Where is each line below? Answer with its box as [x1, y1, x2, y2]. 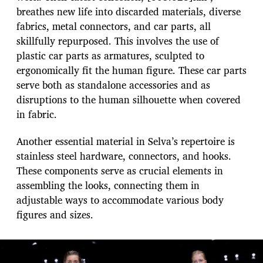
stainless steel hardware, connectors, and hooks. [16, 147, 231, 164]
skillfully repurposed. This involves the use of [16, 32, 219, 49]
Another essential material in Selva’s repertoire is [16, 133, 235, 149]
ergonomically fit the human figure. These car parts [16, 62, 247, 78]
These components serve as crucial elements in [16, 162, 223, 178]
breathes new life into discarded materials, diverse [16, 3, 241, 19]
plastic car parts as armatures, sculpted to [16, 47, 204, 63]
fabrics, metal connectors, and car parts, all [16, 18, 211, 34]
